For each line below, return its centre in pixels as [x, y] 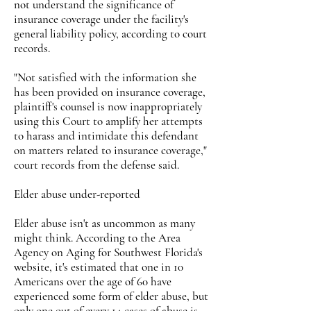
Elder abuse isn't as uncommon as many [104, 223]
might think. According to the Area [97, 238]
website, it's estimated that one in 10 [99, 267]
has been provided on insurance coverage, [110, 92]
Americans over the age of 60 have [93, 281]
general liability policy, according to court [110, 34]
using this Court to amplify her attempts [108, 121]
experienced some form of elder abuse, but [111, 296]
